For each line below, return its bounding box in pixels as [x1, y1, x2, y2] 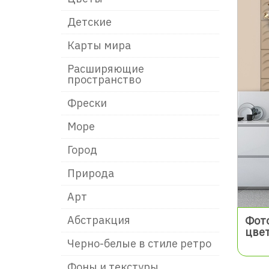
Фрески [67, 96, 107, 110]
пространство [67, 73, 141, 86]
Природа [67, 166, 114, 180]
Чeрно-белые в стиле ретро [67, 237, 211, 250]
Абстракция [67, 213, 130, 227]
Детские [67, 15, 112, 29]
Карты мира [67, 38, 131, 52]
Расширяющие [67, 62, 144, 76]
